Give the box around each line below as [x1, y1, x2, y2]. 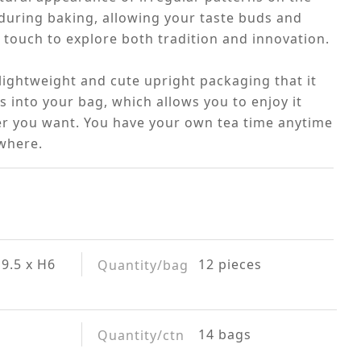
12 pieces [198, 255, 263, 273]
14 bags [198, 326, 252, 343]
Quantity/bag [98, 256, 189, 274]
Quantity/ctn [98, 326, 185, 344]
